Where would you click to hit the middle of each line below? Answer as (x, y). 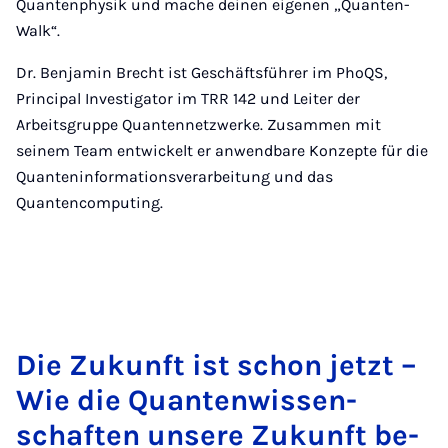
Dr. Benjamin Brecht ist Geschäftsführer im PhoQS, (201, 72)
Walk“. (38, 30)
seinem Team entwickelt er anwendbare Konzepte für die (222, 150)
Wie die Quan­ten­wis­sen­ (186, 399)
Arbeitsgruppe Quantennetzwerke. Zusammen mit (198, 124)
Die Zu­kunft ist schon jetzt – (216, 364)
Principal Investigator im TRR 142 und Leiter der (188, 98)
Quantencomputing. (89, 202)
